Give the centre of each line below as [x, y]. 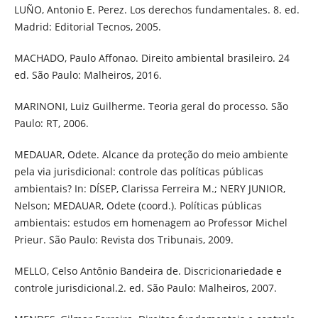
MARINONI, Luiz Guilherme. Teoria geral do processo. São [151, 106]
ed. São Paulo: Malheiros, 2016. [88, 75]
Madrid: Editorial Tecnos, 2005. [87, 27]
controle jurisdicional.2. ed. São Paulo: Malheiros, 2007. [145, 288]
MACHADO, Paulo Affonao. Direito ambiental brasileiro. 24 [152, 58]
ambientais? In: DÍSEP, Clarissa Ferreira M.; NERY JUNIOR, [149, 189]
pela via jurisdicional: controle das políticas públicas [138, 172]
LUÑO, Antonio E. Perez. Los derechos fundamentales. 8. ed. [157, 10]
